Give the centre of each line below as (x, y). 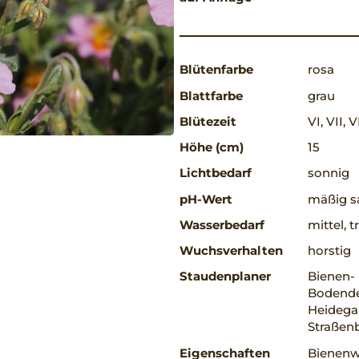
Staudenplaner (225, 276)
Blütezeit (208, 121)
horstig (329, 251)
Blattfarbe (211, 95)
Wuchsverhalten (231, 251)
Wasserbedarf (222, 224)
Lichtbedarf (216, 173)
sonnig (329, 173)
